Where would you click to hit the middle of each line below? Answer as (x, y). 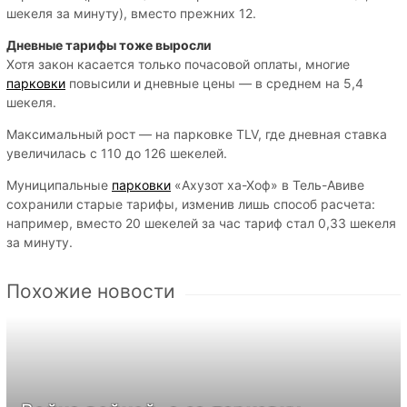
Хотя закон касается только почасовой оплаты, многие (178, 64)
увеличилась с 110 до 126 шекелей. (117, 153)
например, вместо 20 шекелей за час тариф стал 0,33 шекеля (201, 223)
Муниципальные (59, 184)
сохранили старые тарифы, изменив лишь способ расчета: (191, 203)
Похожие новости (91, 291)
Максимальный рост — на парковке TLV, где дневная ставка (197, 134)
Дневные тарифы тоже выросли (109, 45)
